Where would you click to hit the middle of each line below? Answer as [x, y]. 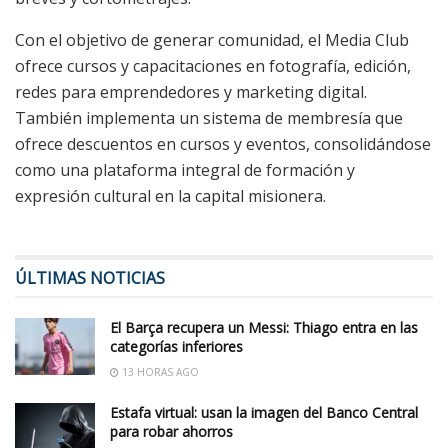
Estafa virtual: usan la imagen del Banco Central [264, 412]
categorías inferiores [176, 346]
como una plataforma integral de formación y [185, 169]
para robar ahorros [171, 431]
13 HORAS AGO [159, 371]
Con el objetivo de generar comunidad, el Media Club [212, 39]
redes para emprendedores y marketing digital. [191, 91]
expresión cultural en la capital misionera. [170, 195]
